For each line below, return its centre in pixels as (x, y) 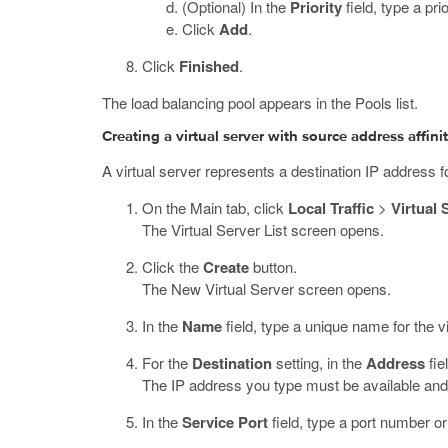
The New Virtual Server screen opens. (266, 288)
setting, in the (319, 362)
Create (226, 267)
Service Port (225, 422)
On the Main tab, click (215, 207)
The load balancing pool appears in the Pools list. (260, 102)
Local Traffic (331, 208)
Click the (172, 266)
